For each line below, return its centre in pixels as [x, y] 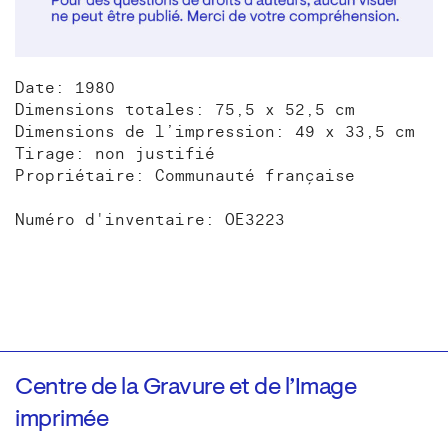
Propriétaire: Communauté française [185, 175]
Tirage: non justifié [115, 153]
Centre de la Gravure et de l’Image [185, 387]
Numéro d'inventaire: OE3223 [150, 219]
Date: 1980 [65, 87]
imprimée [61, 419]
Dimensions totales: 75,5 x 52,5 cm [185, 109]
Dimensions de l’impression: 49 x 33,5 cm [215, 131]
